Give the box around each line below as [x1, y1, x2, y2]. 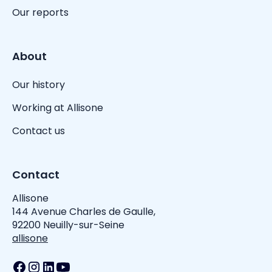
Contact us [12, 124, 65, 138]
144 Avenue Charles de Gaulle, [12, 205, 155, 219]
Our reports [12, 5, 69, 20]
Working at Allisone [12, 101, 103, 115]
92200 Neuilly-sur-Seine [12, 218, 124, 233]
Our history [12, 78, 65, 92]
